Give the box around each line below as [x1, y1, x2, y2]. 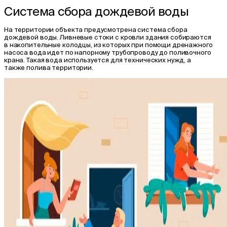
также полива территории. [4, 63, 93, 71]
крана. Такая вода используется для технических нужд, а [4, 56, 191, 64]
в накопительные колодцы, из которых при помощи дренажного [4, 41, 213, 49]
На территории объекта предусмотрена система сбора [4, 25, 187, 33]
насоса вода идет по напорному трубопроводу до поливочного [4, 48, 211, 56]
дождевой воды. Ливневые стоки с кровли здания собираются [4, 33, 211, 41]
